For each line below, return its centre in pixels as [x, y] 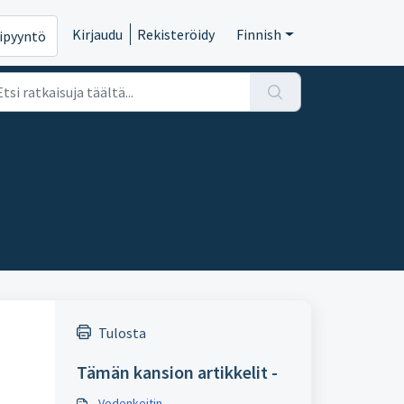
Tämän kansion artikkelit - [177, 372]
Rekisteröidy [176, 34]
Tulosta [122, 333]
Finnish [259, 34]
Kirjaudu [98, 34]
